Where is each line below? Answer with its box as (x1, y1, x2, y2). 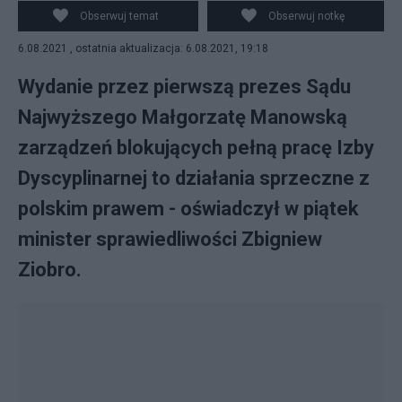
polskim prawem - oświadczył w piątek (18, 197, 359, 220)
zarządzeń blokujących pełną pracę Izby (18, 136, 374, 159)
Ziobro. (18, 258, 82, 281)
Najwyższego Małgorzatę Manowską (18, 106, 347, 128)
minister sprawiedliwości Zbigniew (18, 228, 322, 250)
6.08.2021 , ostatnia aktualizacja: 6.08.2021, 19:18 (18, 42, 268, 55)
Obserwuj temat (79, 10, 159, 22)
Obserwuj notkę (268, 10, 345, 22)
